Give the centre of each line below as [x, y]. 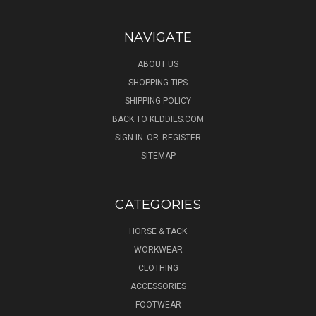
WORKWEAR [158, 249]
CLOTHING [158, 268]
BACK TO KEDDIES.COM [158, 119]
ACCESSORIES [158, 286]
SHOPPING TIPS [158, 82]
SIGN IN [130, 137]
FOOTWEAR [158, 304]
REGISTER [182, 137]
